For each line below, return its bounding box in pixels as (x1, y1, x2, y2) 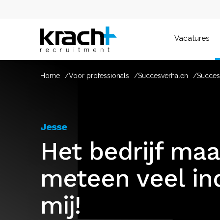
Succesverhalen (138, 72, 188, 80)
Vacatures (174, 33, 209, 43)
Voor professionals (69, 72, 129, 80)
